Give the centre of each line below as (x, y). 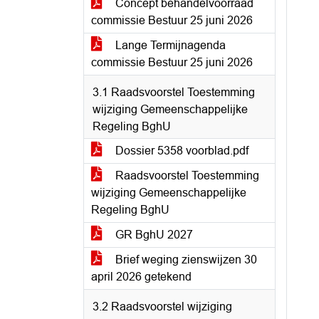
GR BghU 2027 (153, 235)
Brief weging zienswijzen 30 (185, 260)
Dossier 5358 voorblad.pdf (181, 151)
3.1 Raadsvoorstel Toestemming (174, 92)
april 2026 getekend (141, 277)
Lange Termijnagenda (169, 45)
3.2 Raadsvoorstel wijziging (162, 307)
